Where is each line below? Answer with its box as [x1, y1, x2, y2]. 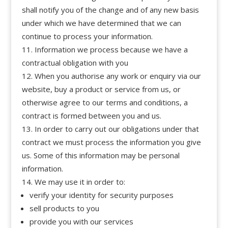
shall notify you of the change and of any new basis [21, 4, 199, 15]
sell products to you [29, 203, 99, 213]
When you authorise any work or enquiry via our [34, 70, 201, 81]
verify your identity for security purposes [29, 189, 174, 200]
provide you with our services [29, 216, 133, 226]
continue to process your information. [21, 31, 153, 41]
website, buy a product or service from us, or [21, 83, 181, 94]
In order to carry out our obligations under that [34, 123, 199, 134]
